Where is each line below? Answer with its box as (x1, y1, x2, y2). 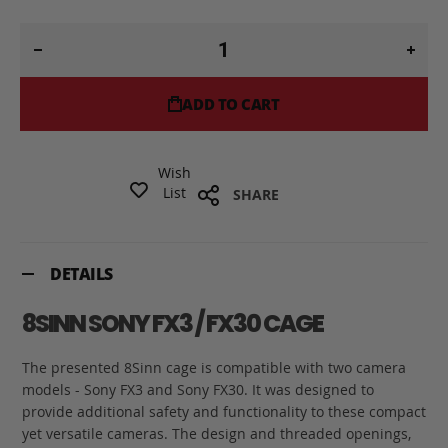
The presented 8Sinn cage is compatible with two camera (22, 358, 406, 377)
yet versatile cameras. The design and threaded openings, (22, 424, 411, 443)
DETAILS (50, 263, 113, 285)
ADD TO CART (182, 94, 280, 114)
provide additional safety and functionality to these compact (22, 402, 426, 421)
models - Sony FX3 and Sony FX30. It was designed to (22, 380, 374, 399)
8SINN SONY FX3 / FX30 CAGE (22, 307, 323, 340)
